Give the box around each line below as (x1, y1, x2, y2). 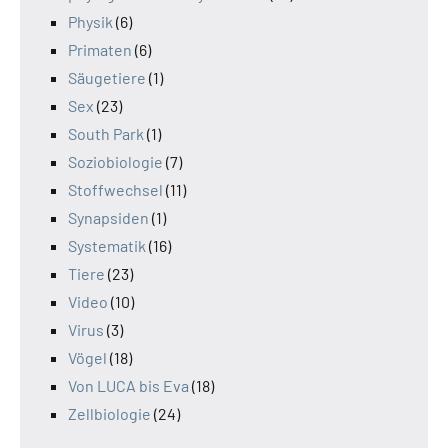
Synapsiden (68, 207, 149, 227)
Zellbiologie (68, 403, 151, 423)
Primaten (68, 39, 132, 59)
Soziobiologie (68, 151, 163, 171)
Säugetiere (68, 67, 146, 87)
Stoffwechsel (68, 179, 163, 199)
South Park (68, 123, 144, 143)
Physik (68, 11, 113, 31)
